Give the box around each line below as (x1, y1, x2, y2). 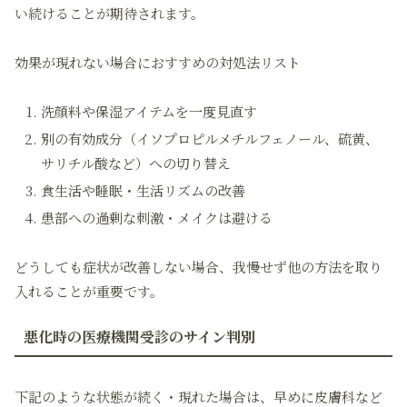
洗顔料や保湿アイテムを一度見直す (41, 102, 257, 121)
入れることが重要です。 (15, 282, 164, 301)
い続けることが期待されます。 (15, 4, 204, 23)
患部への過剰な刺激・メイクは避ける (41, 208, 273, 227)
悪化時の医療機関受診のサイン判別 (24, 326, 255, 347)
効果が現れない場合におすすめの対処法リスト (15, 53, 301, 72)
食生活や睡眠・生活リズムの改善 (41, 181, 245, 200)
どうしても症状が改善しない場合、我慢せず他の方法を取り (15, 257, 382, 276)
